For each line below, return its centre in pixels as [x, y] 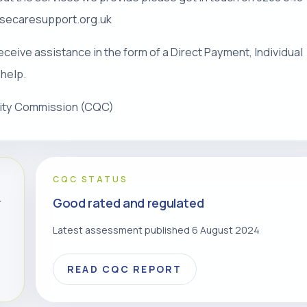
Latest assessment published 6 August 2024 [156, 230]
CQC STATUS [90, 179]
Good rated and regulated [128, 203]
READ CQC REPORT [125, 269]
